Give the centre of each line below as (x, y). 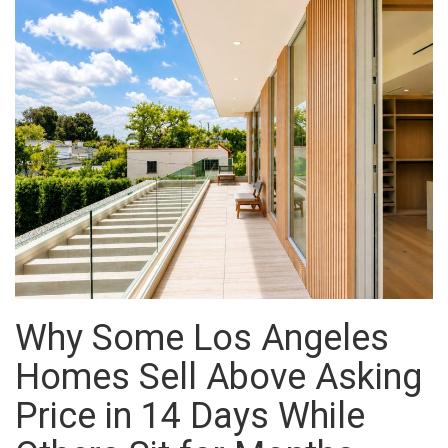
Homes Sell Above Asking (218, 376)
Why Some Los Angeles (202, 337)
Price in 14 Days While (190, 415)
